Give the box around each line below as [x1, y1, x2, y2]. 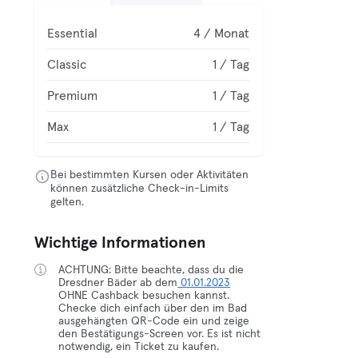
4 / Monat [193, 27, 250, 40]
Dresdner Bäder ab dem [58, 277, 178, 288]
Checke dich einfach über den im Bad [58, 303, 248, 314]
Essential [47, 27, 98, 40]
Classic [47, 58, 87, 71]
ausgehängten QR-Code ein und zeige [58, 316, 250, 327]
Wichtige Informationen [34, 235, 207, 251]
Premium [47, 89, 98, 102]
